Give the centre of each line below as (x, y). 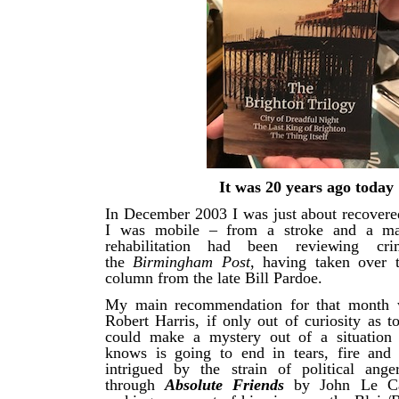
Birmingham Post (191, 262)
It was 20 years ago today (306, 187)
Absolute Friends (230, 385)
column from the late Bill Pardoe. (214, 278)
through (135, 385)
